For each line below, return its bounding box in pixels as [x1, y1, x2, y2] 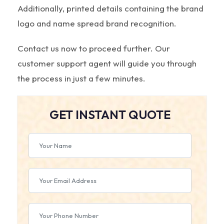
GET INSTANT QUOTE [49, 106, 170, 122]
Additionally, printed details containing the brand [17, 2, 203, 13]
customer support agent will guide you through [17, 57, 196, 68]
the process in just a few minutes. [17, 72, 145, 83]
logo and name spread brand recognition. [17, 17, 176, 28]
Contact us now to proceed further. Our [17, 42, 170, 53]
